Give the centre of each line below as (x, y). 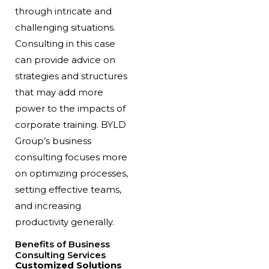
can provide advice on (65, 60)
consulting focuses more (71, 157)
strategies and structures (71, 76)
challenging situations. (65, 28)
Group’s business (53, 141)
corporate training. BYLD (70, 125)
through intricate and (63, 11)
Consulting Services (60, 255)
